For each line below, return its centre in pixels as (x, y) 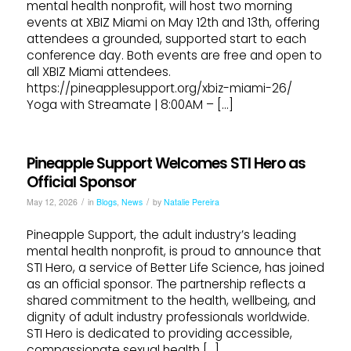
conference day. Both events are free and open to (174, 55)
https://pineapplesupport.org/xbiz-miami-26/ (161, 88)
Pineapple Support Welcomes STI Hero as (166, 163)
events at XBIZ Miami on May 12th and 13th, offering (173, 22)
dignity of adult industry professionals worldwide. (169, 317)
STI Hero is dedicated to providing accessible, (159, 334)
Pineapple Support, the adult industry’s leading (161, 235)
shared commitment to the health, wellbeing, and (171, 301)
